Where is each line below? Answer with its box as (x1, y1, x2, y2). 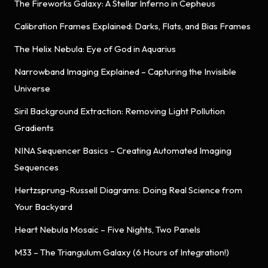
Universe (14, 82, 50, 94)
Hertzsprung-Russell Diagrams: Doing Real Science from (14, 184, 242, 196)
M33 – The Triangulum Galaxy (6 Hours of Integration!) (14, 246, 229, 258)
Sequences (14, 161, 59, 173)
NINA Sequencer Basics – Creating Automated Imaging (14, 144, 232, 156)
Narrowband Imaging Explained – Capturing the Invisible (14, 65, 236, 77)
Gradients (14, 121, 54, 133)
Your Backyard (14, 200, 72, 212)
